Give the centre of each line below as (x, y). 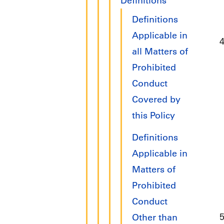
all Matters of (160, 52)
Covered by (156, 100)
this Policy (153, 116)
